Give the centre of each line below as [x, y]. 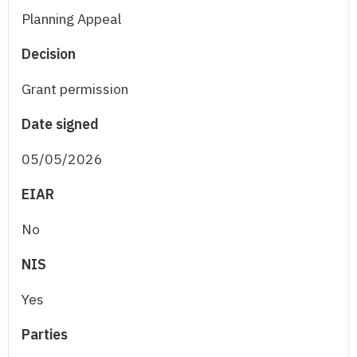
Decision [49, 54]
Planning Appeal [71, 19]
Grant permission [75, 89]
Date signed [60, 124]
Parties [45, 335]
